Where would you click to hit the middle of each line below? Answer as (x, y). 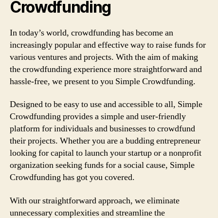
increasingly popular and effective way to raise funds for (108, 45)
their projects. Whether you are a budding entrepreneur (105, 141)
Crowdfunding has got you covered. (72, 177)
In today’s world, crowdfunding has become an (91, 33)
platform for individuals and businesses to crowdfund (102, 129)
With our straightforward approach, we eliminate (95, 200)
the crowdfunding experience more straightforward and (106, 69)
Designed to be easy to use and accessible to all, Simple (106, 104)
